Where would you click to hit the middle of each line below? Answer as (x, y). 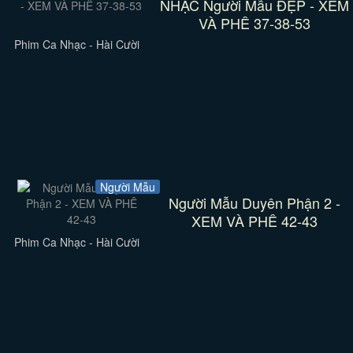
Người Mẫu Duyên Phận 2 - (254, 203)
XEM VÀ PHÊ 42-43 (254, 221)
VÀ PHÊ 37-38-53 (254, 23)
